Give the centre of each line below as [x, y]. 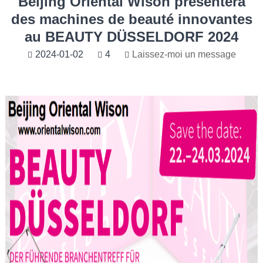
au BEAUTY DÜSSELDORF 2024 [131, 37]
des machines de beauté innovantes [131, 19]
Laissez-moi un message [184, 54]
